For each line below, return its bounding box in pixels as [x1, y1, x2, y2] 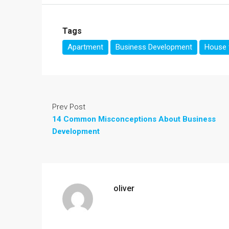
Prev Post [52, 102, 85, 111]
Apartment [67, 42, 103, 52]
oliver [113, 183, 134, 193]
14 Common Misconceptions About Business [52, 114, 216, 124]
